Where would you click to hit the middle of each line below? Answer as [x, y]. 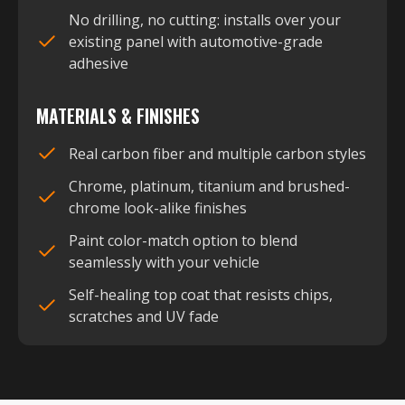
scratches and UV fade [144, 317]
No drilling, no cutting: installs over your [205, 20]
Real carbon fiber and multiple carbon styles [217, 154]
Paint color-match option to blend [183, 241]
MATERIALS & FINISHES [118, 116]
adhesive [99, 64]
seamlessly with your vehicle [164, 263]
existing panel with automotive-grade [196, 42]
